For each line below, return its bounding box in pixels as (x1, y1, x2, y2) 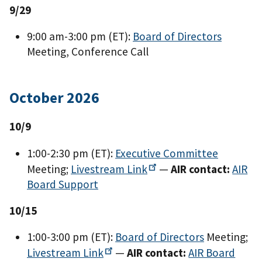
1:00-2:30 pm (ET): (27, 146, 115, 160)
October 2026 (9, 88, 99, 108)
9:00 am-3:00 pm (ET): (27, 29, 133, 44)
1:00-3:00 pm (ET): (27, 229, 115, 244)
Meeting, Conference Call (27, 44, 149, 59)
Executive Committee (115, 146, 218, 160)
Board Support (27, 177, 98, 191)
